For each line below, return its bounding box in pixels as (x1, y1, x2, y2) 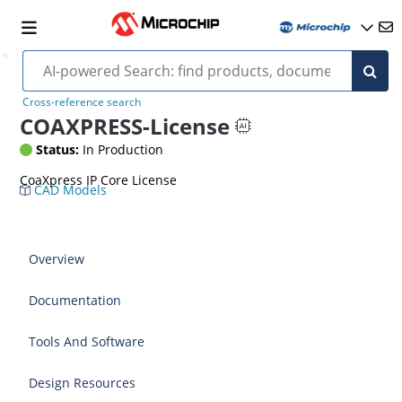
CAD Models (31, 181, 108, 198)
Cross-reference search (22, 94, 141, 109)
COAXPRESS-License (20, 110, 231, 141)
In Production (79, 141, 164, 158)
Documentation (29, 292, 122, 309)
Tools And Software (29, 333, 145, 350)
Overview (29, 250, 85, 267)
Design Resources (29, 374, 136, 391)
